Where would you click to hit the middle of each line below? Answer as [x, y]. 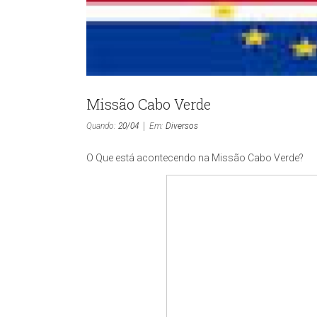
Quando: [102, 126]
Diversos [182, 126]
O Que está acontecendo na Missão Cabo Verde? [195, 158]
